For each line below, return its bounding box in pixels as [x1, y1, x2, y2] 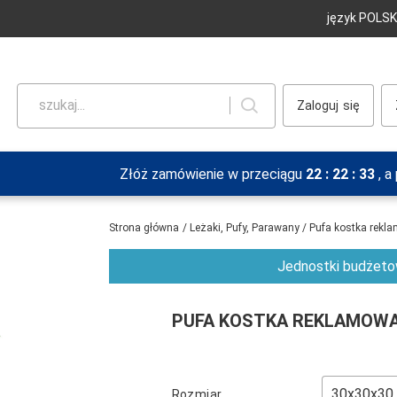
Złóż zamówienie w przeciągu [119, 166, 306, 183]
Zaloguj [296, 98, 339, 113]
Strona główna [109, 222, 180, 234]
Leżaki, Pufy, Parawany [190, 222, 303, 234]
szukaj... [39, 97, 86, 113]
